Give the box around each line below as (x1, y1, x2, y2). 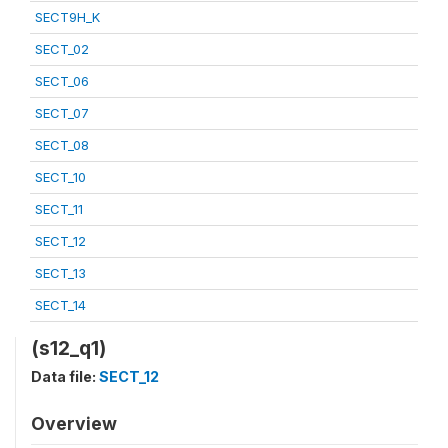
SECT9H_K (35, 9, 100, 25)
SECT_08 (35, 137, 89, 153)
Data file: (31, 368, 99, 385)
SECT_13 (35, 265, 86, 281)
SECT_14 (35, 297, 86, 313)
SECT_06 (35, 73, 89, 89)
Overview (31, 413, 117, 434)
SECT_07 (35, 105, 89, 121)
